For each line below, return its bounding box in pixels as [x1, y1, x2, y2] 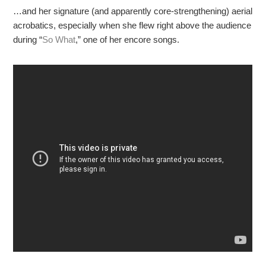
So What [42, 34, 76, 45]
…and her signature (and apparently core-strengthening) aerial [13, 6, 253, 17]
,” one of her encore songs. [75, 34, 180, 45]
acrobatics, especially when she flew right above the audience [13, 20, 252, 31]
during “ [13, 34, 43, 45]
